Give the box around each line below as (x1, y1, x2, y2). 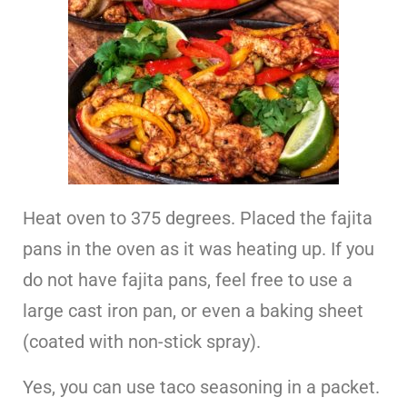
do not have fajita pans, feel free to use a (23, 269, 352, 291)
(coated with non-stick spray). (23, 331, 261, 352)
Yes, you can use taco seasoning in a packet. (23, 376, 380, 398)
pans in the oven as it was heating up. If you (23, 238, 374, 260)
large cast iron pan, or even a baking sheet (23, 300, 363, 322)
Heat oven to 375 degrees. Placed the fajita (23, 207, 372, 229)
